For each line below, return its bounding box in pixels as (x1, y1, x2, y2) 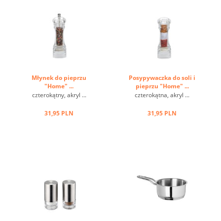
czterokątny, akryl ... (32, 91, 86, 99)
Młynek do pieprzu (32, 74, 86, 82)
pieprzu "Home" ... (135, 82, 189, 90)
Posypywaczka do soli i (129, 74, 195, 82)
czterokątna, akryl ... (135, 91, 189, 99)
